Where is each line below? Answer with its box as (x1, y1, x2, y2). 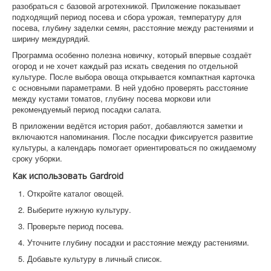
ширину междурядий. (12, 33, 90, 45)
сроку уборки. (12, 152, 62, 165)
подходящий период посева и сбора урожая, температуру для (12, 11, 241, 23)
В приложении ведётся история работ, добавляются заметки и (12, 120, 243, 132)
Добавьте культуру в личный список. (27, 253, 162, 265)
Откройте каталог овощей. (27, 188, 124, 200)
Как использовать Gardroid (12, 170, 123, 182)
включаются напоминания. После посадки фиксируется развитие (12, 131, 253, 143)
